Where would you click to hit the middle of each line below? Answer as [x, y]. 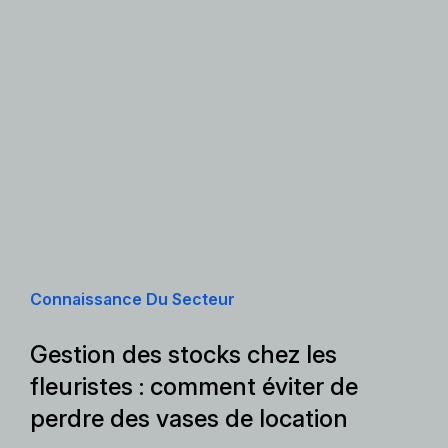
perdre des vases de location [189, 418]
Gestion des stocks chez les [183, 354]
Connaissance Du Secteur [132, 299]
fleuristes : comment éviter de [194, 386]
